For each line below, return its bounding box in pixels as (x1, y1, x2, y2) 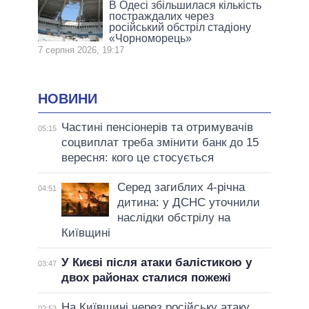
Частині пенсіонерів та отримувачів (61, 121, 253, 134)
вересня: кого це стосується (61, 151, 214, 164)
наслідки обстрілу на (117, 211, 230, 224)
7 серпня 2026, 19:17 (38, 45, 124, 56)
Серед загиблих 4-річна (117, 181, 245, 194)
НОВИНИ (38, 91, 97, 107)
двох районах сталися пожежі (61, 271, 231, 284)
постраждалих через (109, 10, 215, 23)
